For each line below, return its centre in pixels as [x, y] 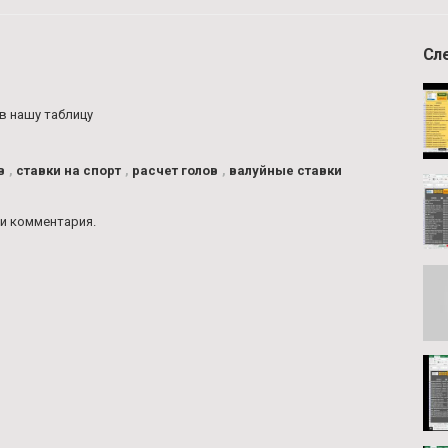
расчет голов [175, 170]
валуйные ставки [285, 170]
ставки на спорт [68, 170]
